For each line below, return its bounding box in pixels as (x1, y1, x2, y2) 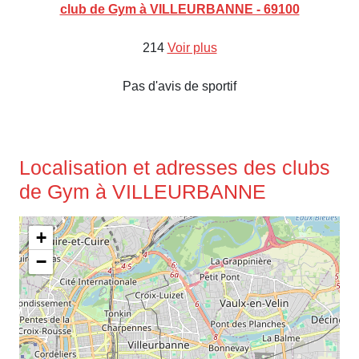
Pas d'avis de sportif (123, 79, 236, 93)
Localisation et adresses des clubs (19, 156, 330, 179)
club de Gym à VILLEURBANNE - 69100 (59, 2, 300, 16)
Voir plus (167, 41, 217, 54)
